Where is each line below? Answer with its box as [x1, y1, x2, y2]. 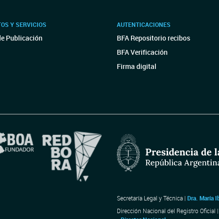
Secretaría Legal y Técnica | [117, 194, 187, 202]
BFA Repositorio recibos [117, 33, 190, 43]
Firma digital [117, 62, 156, 71]
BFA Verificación [117, 47, 168, 57]
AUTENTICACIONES [117, 21, 171, 28]
